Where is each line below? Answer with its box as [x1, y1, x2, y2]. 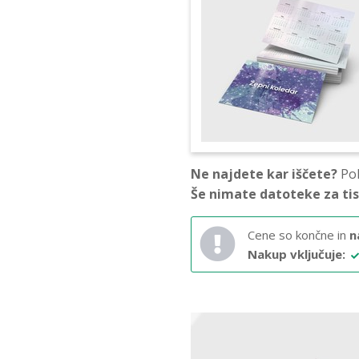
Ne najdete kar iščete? [191, 164, 337, 183]
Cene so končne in [248, 226, 349, 243]
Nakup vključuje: [248, 245, 345, 262]
